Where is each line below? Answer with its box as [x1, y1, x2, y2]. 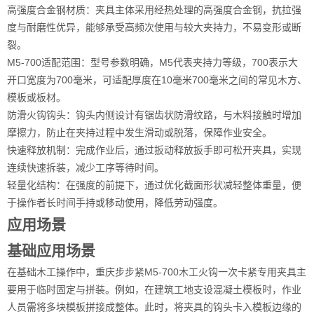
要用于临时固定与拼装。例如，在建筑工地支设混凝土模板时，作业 [7, 284, 301, 295]
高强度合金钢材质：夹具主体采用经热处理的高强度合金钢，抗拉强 [7, 4, 301, 15]
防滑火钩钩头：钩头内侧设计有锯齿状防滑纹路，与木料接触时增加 [7, 109, 301, 121]
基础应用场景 [7, 243, 95, 259]
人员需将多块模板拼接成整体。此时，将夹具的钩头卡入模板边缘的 [7, 301, 301, 313]
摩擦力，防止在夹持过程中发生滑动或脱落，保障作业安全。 [7, 127, 272, 138]
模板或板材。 [7, 92, 66, 103]
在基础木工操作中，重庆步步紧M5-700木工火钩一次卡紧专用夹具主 [7, 266, 306, 278]
